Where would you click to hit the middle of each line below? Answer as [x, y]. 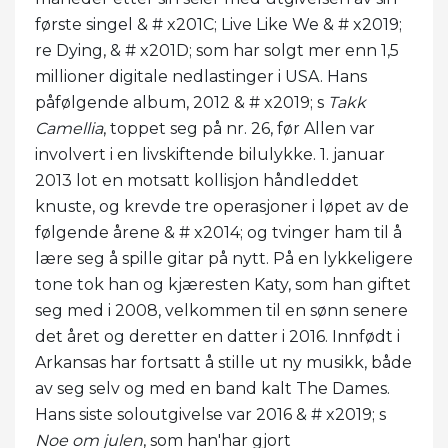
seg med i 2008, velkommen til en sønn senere [221, 310]
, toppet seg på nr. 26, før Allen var [239, 128]
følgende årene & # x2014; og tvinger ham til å [218, 232]
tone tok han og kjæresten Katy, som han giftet [223, 284]
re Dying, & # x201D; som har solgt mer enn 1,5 [217, 50]
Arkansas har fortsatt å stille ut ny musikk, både [223, 362]
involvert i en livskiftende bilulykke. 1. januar [210, 154]
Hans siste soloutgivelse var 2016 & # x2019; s [210, 414]
